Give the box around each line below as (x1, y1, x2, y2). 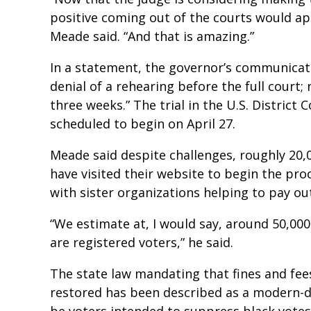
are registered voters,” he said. (50, 233, 233, 251)
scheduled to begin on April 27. (50, 115, 235, 132)
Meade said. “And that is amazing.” (50, 27, 254, 44)
